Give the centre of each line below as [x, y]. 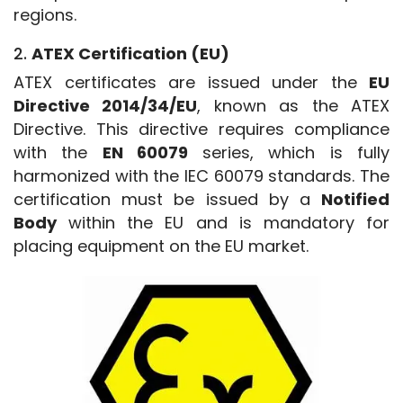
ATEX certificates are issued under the [191, 83]
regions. [45, 15]
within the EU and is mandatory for [223, 223]
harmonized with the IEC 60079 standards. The [201, 176]
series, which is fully [289, 153]
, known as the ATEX [294, 106]
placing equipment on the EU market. [161, 246]
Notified [355, 200]
